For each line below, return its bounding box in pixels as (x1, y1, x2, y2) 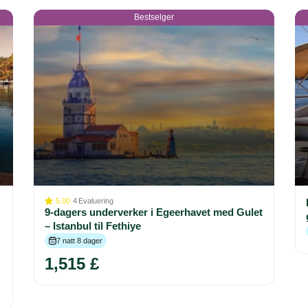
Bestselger (134, 12, 174, 23)
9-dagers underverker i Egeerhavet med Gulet (45, 206, 263, 219)
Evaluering (78, 197, 113, 206)
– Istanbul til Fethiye (45, 220, 141, 232)
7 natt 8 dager (56, 236, 102, 245)
